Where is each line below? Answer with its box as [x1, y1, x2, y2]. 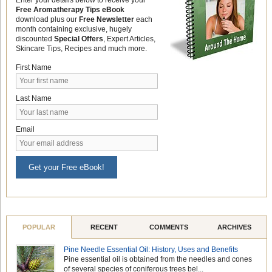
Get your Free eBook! [28, 162, 104, 172]
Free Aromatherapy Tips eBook [15, 5, 124, 14]
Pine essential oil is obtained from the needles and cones [64, 254, 253, 263]
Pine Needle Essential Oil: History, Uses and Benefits [64, 245, 239, 254]
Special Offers [53, 34, 103, 43]
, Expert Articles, [103, 34, 155, 43]
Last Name [15, 93, 52, 103]
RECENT [90, 223, 118, 231]
